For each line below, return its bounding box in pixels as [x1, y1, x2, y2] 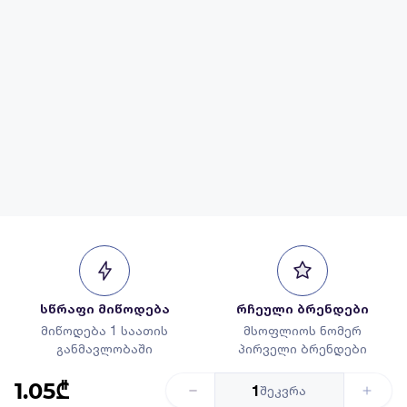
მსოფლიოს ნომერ [243, 323, 362, 338]
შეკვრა [260, 382, 307, 399]
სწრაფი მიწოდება [39, 301, 170, 316]
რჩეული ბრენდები [236, 301, 369, 316]
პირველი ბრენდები [238, 341, 367, 356]
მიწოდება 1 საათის [41, 323, 168, 338]
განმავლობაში [56, 341, 153, 356]
